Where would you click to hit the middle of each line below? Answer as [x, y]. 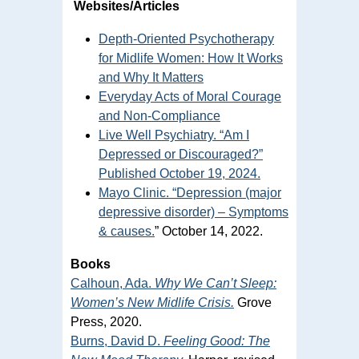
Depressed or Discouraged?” [181, 154]
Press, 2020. [106, 321]
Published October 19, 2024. [179, 173]
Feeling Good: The [217, 341]
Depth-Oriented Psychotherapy [186, 38]
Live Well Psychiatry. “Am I [174, 135]
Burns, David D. [117, 341]
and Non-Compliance [159, 115]
